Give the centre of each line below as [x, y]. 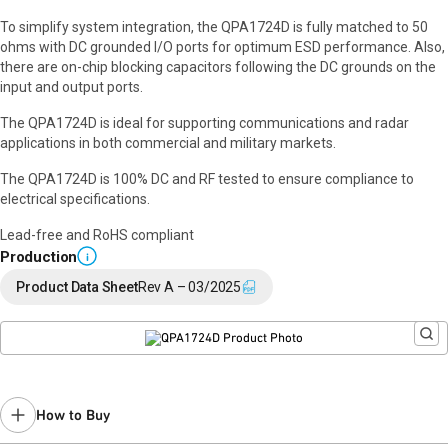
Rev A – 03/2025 [189, 287]
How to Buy [73, 415]
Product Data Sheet [77, 287]
